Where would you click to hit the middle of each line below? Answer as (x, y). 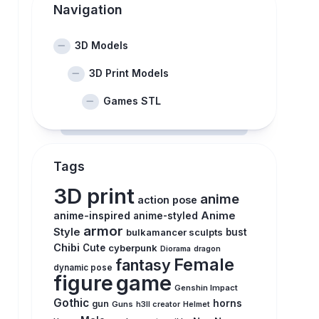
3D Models (101, 45)
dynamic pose (83, 268)
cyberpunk (132, 248)
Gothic (71, 303)
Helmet (196, 304)
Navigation (88, 10)
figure (83, 283)
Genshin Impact (206, 288)
